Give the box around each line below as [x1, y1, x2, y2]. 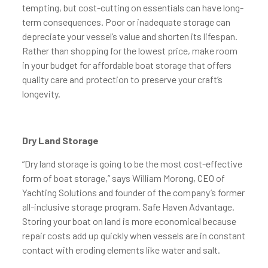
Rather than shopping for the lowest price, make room [22, 45, 237, 56]
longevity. [22, 88, 60, 99]
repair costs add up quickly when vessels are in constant [22, 230, 245, 241]
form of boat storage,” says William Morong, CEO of [22, 172, 225, 184]
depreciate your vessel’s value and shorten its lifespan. [22, 31, 237, 42]
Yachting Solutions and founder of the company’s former [22, 187, 245, 198]
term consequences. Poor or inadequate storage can [22, 16, 230, 28]
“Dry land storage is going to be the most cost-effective [22, 158, 242, 169]
